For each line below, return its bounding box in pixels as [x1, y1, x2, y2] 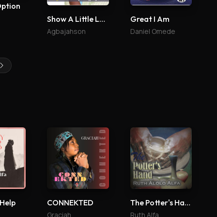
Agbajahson [47, 26, 86, 36]
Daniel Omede [130, 26, 175, 36]
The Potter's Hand [184, 197, 190, 207]
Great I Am [130, 14, 170, 24]
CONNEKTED [47, 197, 94, 207]
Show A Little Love [99, 14, 106, 24]
